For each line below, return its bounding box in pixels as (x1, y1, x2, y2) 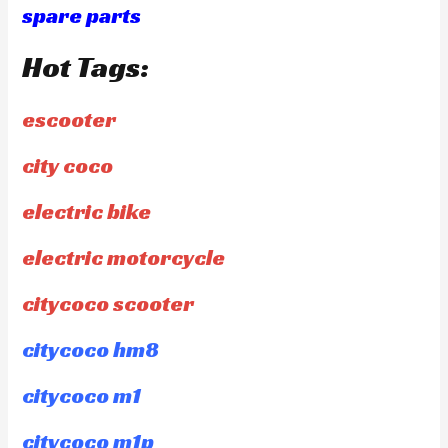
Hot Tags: (22, 47, 150, 86)
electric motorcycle (22, 243, 226, 271)
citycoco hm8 (22, 335, 160, 363)
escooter (22, 105, 117, 133)
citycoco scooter (22, 289, 195, 317)
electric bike (22, 197, 152, 225)
